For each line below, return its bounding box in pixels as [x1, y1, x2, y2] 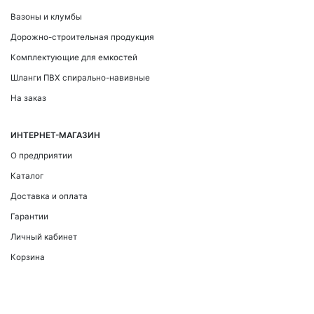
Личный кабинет [11, 232, 77, 242]
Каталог [11, 171, 43, 181]
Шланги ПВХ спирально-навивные [11, 73, 150, 83]
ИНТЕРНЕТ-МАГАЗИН [11, 130, 100, 140]
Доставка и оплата [11, 191, 88, 201]
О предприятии [11, 151, 72, 161]
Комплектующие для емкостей [11, 53, 137, 62]
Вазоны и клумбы [11, 12, 82, 22]
